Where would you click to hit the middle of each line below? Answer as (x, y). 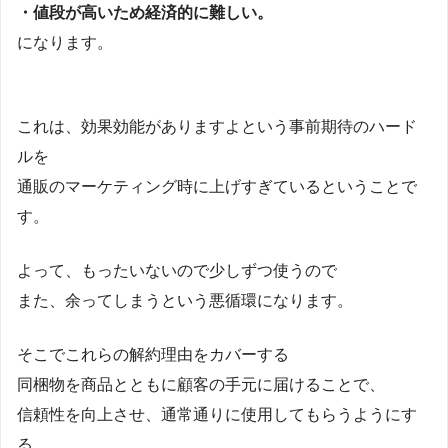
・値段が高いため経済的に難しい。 (145, 12)
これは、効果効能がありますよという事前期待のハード (217, 126)
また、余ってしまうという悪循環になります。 (185, 300)
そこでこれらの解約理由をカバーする (153, 354)
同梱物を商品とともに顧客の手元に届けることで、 (201, 384)
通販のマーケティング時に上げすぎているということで (217, 186)
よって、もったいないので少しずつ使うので (177, 270)
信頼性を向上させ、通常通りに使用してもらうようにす (217, 414)
